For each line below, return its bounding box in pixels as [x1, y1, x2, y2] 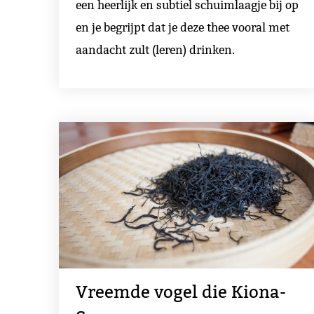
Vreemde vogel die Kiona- [76, 282, 286, 302]
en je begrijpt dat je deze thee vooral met [76, 20, 289, 34]
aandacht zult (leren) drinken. [76, 43, 235, 57]
